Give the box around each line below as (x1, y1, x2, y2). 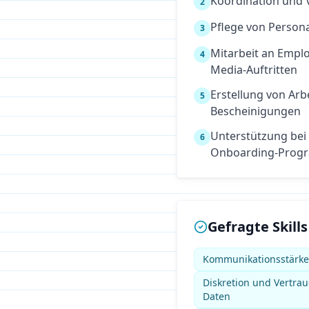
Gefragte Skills (208, 217, 308, 236)
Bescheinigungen (210, 103, 301, 119)
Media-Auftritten (210, 62, 297, 77)
